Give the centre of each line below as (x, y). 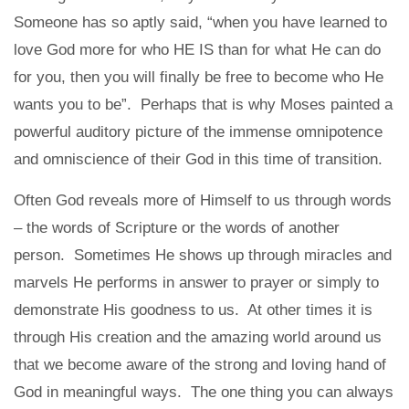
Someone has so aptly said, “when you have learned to (200, 22)
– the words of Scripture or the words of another (177, 227)
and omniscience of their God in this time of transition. (198, 159)
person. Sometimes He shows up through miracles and (203, 255)
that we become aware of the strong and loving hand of (200, 364)
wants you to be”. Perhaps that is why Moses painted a (203, 104)
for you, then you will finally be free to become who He (199, 77)
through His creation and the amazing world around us (198, 337)
